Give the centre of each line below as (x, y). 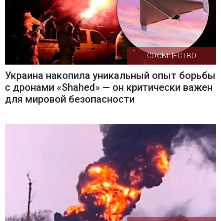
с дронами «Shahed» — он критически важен (109, 87)
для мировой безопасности (70, 99)
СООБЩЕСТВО (172, 55)
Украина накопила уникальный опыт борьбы (110, 75)
